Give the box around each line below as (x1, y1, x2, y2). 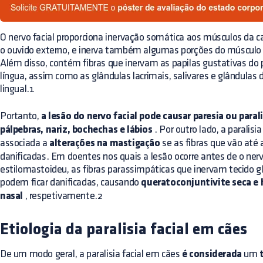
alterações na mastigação (49, 138, 160, 149)
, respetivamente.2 (23, 191, 103, 201)
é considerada (182, 249, 242, 260)
